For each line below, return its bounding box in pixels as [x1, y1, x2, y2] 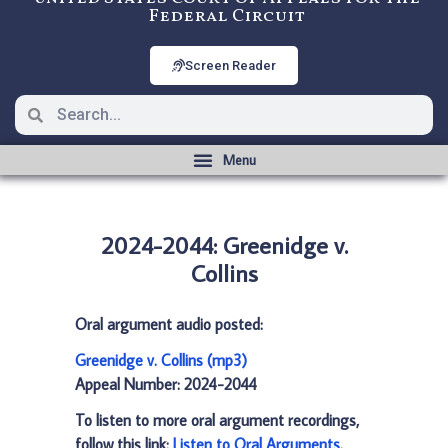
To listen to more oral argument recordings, [75, 410, 359, 430]
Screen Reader [185, 58, 276, 73]
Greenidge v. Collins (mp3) [75, 350, 247, 370]
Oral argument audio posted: [75, 314, 263, 334]
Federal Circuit [148, 4, 305, 29]
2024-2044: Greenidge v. [100, 229, 348, 260]
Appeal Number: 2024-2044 [75, 374, 257, 394]
